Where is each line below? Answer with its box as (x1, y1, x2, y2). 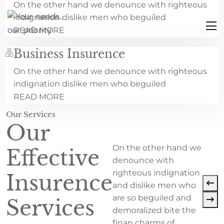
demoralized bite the (112, 205, 196, 215)
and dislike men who (112, 180, 196, 190)
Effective (6, 145, 99, 171)
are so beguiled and (112, 193, 191, 202)
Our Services (6, 109, 55, 119)
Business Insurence (13, 46, 125, 61)
